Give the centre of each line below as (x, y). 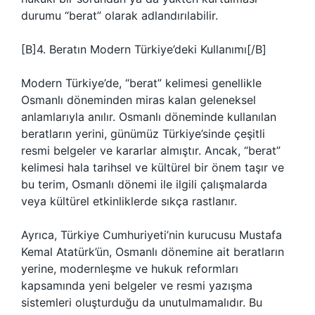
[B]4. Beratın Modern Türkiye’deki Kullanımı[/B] (144, 49)
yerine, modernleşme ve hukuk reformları (130, 269)
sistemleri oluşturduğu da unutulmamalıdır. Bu (142, 302)
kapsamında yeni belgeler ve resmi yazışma (137, 285)
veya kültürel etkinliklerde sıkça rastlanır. (129, 201)
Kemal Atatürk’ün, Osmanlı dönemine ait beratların (153, 252)
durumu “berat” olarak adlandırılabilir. (120, 15)
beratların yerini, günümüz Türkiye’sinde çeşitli (143, 134)
